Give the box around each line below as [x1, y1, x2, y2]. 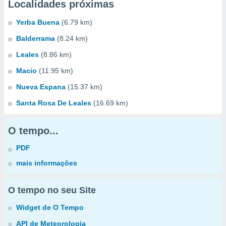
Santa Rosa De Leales [16, 99, 91, 107]
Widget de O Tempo [16, 203, 84, 211]
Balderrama [16, 34, 55, 42]
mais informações [16, 159, 77, 167]
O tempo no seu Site [8, 185, 96, 195]
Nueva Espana [16, 83, 66, 91]
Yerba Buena [16, 18, 60, 26]
